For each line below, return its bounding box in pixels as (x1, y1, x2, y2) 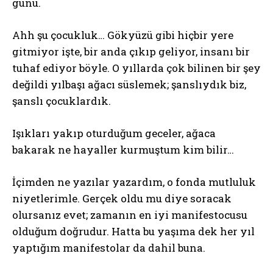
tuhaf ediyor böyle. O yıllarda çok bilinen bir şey (12, 61, 261, 75)
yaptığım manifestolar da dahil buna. (12, 241, 205, 255)
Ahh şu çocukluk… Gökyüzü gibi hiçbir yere (12, 28, 233, 42)
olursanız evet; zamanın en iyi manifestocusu (12, 208, 247, 222)
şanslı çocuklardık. (12, 94, 111, 108)
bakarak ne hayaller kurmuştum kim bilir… (12, 143, 234, 157)
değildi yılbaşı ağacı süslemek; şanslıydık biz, (12, 77, 246, 91)
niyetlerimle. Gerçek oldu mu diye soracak (12, 191, 232, 205)
